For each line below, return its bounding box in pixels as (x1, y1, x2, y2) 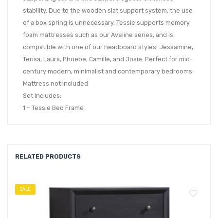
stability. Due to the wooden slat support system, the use (23, 7, 193, 15)
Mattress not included (23, 80, 88, 88)
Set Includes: (23, 92, 61, 100)
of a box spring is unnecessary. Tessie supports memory (23, 19, 190, 27)
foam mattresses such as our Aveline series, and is (23, 31, 173, 39)
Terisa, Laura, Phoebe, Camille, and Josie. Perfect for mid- (23, 55, 193, 63)
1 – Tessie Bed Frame (23, 104, 84, 112)
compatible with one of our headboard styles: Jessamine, (23, 43, 193, 51)
